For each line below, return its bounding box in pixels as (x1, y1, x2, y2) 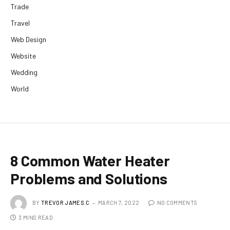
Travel (11, 18, 30, 28)
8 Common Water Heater (10, 151, 170, 170)
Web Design (11, 35, 46, 44)
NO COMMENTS (157, 199, 198, 206)
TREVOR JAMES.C (41, 199, 90, 206)
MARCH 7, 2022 (98, 199, 140, 206)
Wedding (11, 68, 37, 77)
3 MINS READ (18, 214, 53, 221)
